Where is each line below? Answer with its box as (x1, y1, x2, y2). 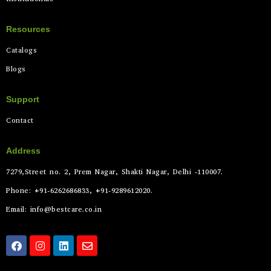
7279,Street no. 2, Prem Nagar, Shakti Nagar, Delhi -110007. (6, 167, 223, 177)
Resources (6, 24, 50, 34)
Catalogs (6, 45, 37, 56)
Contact (6, 116, 34, 126)
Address (6, 146, 41, 156)
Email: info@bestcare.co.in (6, 204, 102, 215)
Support (6, 94, 39, 105)
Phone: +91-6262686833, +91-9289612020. (6, 186, 152, 196)
